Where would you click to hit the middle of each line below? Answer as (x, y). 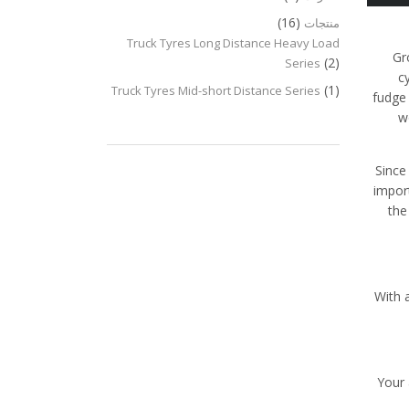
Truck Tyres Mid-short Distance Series (216, 90)
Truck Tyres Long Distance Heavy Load (233, 43)
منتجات (322, 23)
